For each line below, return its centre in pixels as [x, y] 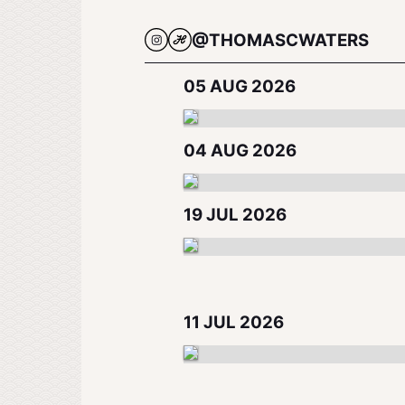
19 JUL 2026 [235, 215]
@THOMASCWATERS [280, 40]
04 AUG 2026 [240, 151]
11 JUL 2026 [234, 322]
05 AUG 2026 [240, 86]
